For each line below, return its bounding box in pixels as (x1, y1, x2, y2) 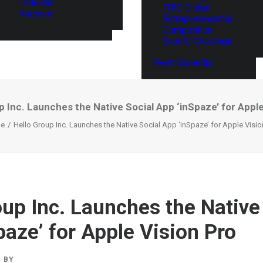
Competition (163, 25, 213, 36)
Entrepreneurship (163, 14, 232, 25)
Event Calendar (152, 58, 213, 69)
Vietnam (19, 8, 52, 19)
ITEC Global (163, 2, 210, 14)
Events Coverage (163, 36, 232, 47)
